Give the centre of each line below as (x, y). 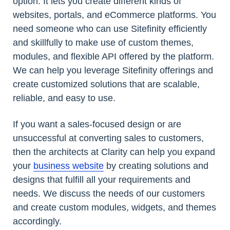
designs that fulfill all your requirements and (102, 180)
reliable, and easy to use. (64, 98)
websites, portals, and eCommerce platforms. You (114, 15)
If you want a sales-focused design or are (97, 124)
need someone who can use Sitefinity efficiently (110, 29)
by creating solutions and (156, 166)
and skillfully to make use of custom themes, (103, 43)
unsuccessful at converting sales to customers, (108, 138)
